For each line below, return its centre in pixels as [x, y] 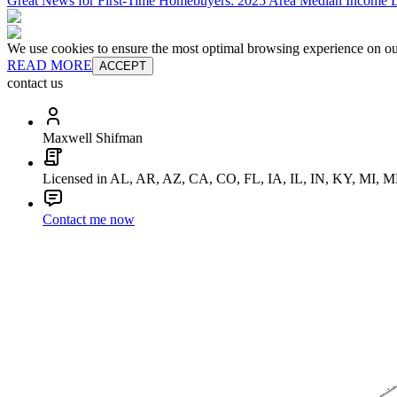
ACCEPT [123, 66]
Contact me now [89, 220]
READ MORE [50, 66]
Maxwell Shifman [93, 138]
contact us [35, 83]
